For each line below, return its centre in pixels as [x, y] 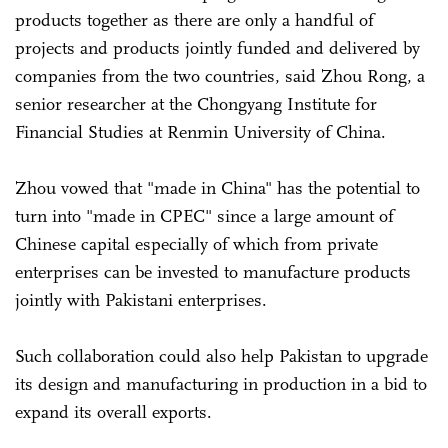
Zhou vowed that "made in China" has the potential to [217, 187]
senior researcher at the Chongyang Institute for [196, 103]
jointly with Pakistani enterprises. [143, 299]
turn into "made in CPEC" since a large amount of [204, 215]
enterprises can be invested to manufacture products [213, 271]
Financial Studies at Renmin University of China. [203, 131]
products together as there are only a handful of [194, 19]
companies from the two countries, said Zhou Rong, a [220, 75]
